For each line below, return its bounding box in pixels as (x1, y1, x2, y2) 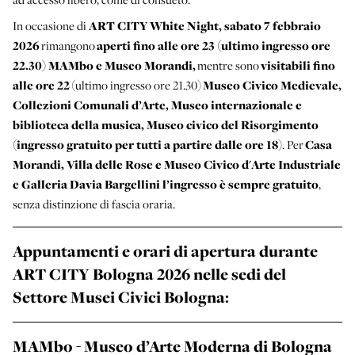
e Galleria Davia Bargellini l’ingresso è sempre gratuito (13, 176, 319, 193)
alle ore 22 (13, 77, 70, 94)
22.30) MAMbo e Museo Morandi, (13, 57, 196, 74)
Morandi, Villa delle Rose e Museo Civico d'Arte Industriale (13, 156, 341, 174)
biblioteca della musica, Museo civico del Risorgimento (13, 116, 319, 134)
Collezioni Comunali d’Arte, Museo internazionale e (13, 97, 302, 114)
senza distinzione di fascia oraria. (13, 196, 175, 212)
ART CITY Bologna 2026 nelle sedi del (13, 263, 286, 286)
